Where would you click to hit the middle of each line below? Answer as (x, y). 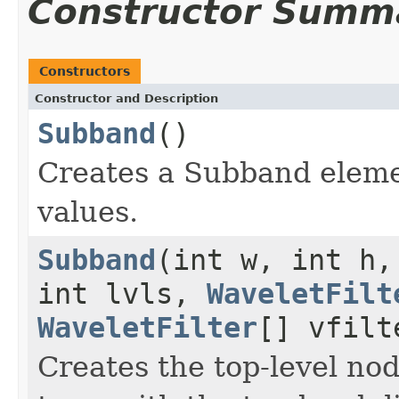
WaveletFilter (147, 327)
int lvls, (122, 293)
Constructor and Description (126, 98)
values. (88, 212)
